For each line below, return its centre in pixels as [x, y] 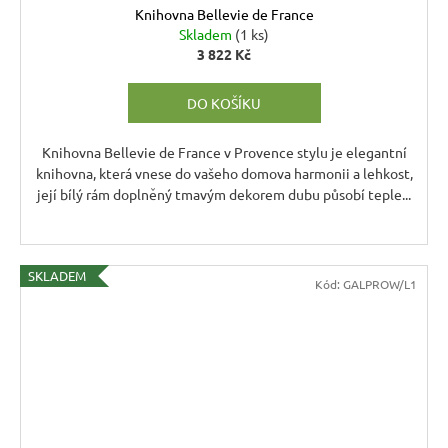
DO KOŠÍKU [224, 102]
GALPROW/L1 [380, 283]
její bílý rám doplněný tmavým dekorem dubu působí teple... [224, 193]
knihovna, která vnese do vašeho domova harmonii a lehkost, [224, 172]
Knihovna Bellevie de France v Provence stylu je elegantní [224, 151]
